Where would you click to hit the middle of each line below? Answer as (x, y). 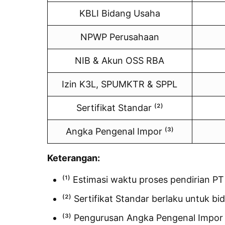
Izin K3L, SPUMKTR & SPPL (120, 84)
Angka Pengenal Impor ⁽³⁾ (120, 131)
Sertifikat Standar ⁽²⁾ (120, 107)
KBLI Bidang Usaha (120, 13)
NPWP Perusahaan (120, 37)
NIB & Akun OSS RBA (120, 60)
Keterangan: (73, 158)
